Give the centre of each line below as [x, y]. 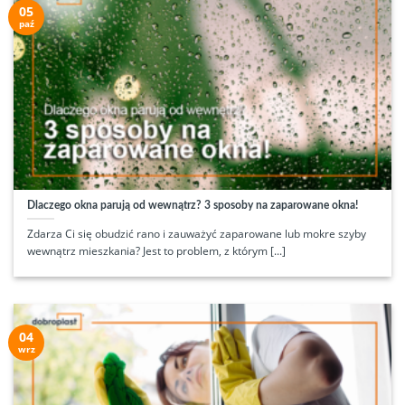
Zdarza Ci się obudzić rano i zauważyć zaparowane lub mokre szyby [196, 234]
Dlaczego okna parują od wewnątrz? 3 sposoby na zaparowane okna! [192, 206]
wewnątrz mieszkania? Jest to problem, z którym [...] [156, 251]
